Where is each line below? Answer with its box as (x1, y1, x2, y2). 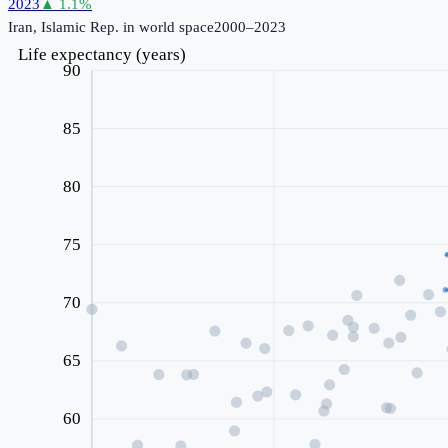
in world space (119, 18, 214, 35)
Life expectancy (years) (18, 43, 187, 64)
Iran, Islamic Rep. (8, 18, 119, 35)
